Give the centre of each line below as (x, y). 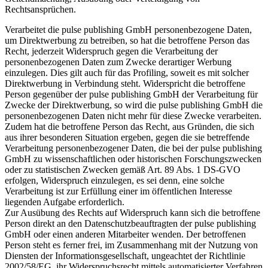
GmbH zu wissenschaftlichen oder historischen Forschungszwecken (133, 159)
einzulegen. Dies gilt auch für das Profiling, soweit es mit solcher (127, 73)
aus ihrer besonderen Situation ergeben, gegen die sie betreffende (127, 138)
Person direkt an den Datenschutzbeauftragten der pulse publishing (130, 224)
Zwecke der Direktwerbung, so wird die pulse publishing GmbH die (134, 105)
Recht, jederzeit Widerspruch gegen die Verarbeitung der (111, 51)
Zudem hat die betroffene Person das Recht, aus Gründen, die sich (130, 127)
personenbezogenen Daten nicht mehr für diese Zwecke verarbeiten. (133, 116)
